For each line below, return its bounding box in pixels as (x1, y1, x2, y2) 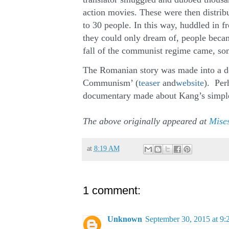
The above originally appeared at (82, 116, 209, 126)
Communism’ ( (82, 77, 139, 88)
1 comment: (82, 184, 141, 197)
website (175, 77, 204, 88)
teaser (138, 77, 160, 88)
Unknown (107, 214, 142, 223)
